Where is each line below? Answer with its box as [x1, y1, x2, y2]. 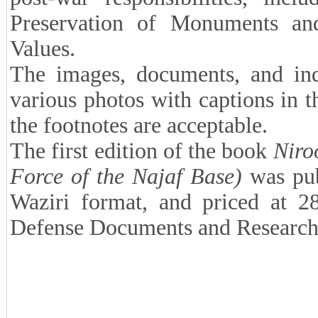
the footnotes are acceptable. [10, 113, 268, 138]
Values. [10, 36, 75, 62]
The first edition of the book [10, 138, 273, 164]
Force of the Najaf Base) [10, 164, 242, 190]
